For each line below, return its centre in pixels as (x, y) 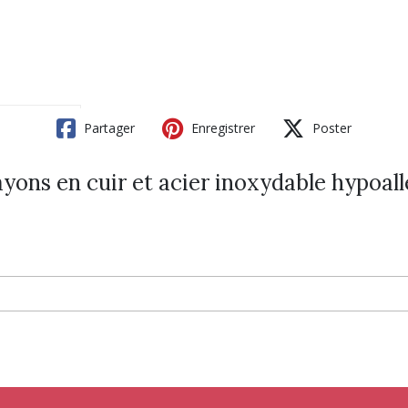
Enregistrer (221, 128)
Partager (107, 128)
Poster (330, 128)
